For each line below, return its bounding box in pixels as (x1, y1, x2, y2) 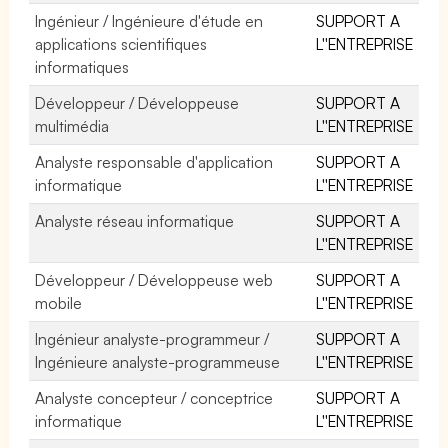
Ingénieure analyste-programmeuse (35, 351, 281, 372)
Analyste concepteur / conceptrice (35, 387, 274, 408)
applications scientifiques (35, 33, 208, 54)
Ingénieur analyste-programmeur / (35, 328, 270, 349)
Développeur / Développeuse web (35, 269, 274, 290)
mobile (35, 292, 82, 313)
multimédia (35, 115, 109, 136)
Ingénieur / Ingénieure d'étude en (35, 10, 264, 31)
